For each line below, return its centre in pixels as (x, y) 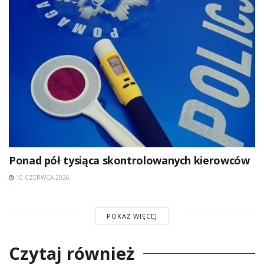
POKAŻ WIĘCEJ (132, 216)
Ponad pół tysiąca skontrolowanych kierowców (129, 160)
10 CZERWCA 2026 (42, 177)
